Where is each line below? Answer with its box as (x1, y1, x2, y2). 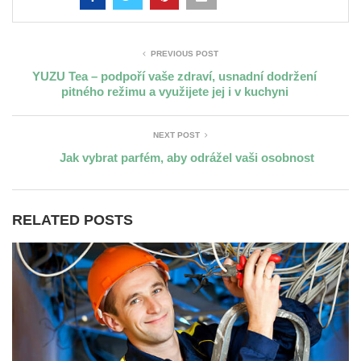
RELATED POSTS (12, 211, 133, 228)
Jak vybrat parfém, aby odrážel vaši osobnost (59, 150, 314, 164)
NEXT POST (153, 130, 200, 139)
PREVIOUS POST (151, 48, 218, 58)
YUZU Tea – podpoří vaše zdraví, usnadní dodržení (32, 68, 317, 83)
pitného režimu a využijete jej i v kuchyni (60, 84, 288, 98)
